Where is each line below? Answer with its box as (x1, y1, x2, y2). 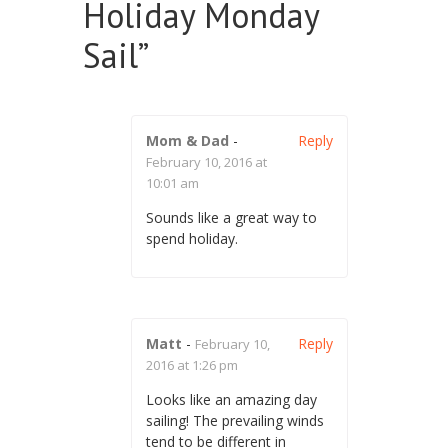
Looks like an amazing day (146, 389, 317, 409)
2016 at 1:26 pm (146, 355, 238, 374)
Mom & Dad (146, 130, 229, 150)
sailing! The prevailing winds (146, 410, 324, 430)
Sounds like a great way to (146, 207, 317, 227)
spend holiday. (146, 228, 238, 248)
